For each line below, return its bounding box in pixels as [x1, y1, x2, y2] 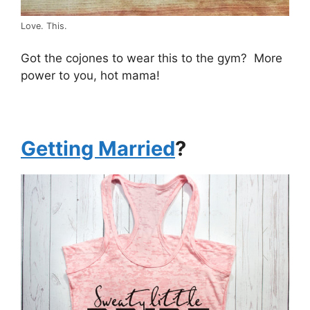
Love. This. [21, 20, 67, 31]
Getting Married [21, 136, 175, 161]
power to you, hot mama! [21, 69, 160, 83]
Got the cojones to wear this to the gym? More [21, 51, 282, 66]
